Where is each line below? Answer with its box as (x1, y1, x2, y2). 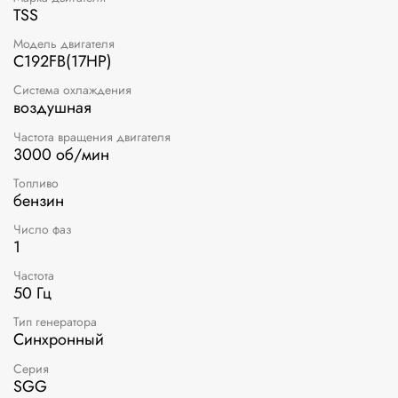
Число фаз (13, 219, 72, 238)
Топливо (13, 173, 59, 192)
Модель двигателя (13, 35, 115, 53)
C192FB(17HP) (13, 50, 112, 74)
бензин (13, 188, 64, 212)
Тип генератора (13, 313, 97, 331)
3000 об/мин (13, 142, 109, 166)
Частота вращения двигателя (13, 127, 171, 146)
